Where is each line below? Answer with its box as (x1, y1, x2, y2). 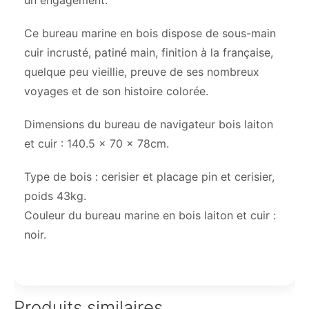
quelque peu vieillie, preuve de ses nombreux (24, 65, 259, 79)
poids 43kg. (24, 189, 86, 203)
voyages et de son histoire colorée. (24, 84, 208, 99)
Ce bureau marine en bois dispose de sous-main (24, 26, 276, 41)
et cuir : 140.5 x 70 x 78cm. (24, 137, 169, 151)
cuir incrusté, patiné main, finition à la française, (24, 46, 273, 60)
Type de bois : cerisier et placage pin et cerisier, (24, 170, 275, 184)
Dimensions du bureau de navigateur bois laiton (24, 117, 273, 132)
